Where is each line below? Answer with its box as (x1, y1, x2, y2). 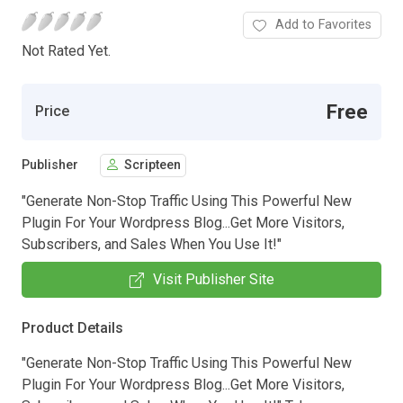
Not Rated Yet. (22, 41, 111, 59)
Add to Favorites (275, 16, 372, 32)
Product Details (22, 318, 123, 336)
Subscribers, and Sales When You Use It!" (22, 235, 282, 253)
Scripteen (124, 157, 181, 174)
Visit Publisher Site (152, 270, 274, 288)
